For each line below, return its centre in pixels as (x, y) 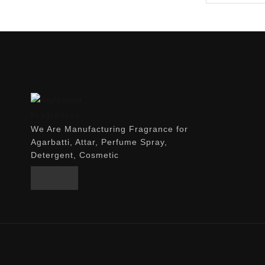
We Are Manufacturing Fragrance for (109, 129)
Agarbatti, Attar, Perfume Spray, (99, 142)
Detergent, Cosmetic (75, 155)
